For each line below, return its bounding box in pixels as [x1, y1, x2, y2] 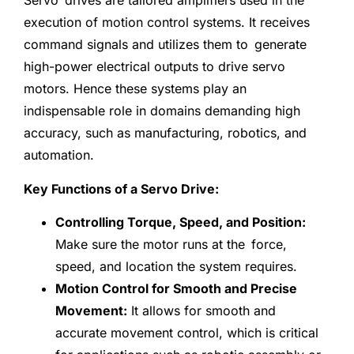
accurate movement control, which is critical [55, 325, 318, 341]
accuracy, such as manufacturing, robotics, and [24, 125, 313, 141]
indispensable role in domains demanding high [24, 103, 300, 119]
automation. [24, 147, 94, 164]
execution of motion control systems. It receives [24, 14, 310, 31]
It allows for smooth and [127, 303, 276, 319]
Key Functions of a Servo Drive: [24, 180, 219, 197]
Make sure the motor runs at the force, [55, 236, 287, 253]
